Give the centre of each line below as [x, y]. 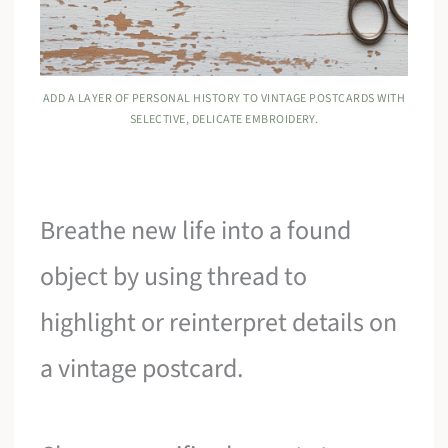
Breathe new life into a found [196, 230]
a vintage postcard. [142, 368]
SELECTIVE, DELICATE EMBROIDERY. [224, 119]
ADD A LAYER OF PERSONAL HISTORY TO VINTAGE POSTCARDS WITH [224, 98]
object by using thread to [174, 276]
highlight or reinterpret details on [219, 322]
